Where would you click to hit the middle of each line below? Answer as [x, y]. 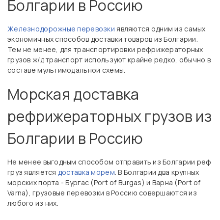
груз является [33, 172]
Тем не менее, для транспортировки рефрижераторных [105, 49]
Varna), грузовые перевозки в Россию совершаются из [102, 193]
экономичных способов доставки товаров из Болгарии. [103, 39]
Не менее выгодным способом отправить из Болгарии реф [110, 162]
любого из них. [33, 203]
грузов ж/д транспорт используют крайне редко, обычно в [109, 60]
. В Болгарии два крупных [157, 172]
